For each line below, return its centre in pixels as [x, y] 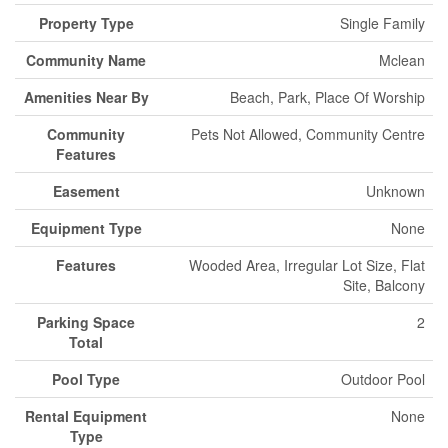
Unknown [395, 190]
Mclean [402, 59]
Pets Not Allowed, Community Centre [308, 133]
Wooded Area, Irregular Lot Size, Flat [307, 264]
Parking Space [86, 321]
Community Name [86, 59]
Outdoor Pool [383, 378]
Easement [86, 190]
